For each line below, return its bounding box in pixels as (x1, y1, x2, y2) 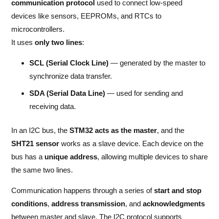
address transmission (51, 199, 125, 208)
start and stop (153, 186, 201, 195)
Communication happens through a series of (11, 186, 154, 195)
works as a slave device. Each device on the (59, 139, 203, 148)
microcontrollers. (11, 25, 65, 34)
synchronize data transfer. (29, 72, 112, 81)
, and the (156, 126, 184, 135)
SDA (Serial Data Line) (29, 88, 105, 97)
